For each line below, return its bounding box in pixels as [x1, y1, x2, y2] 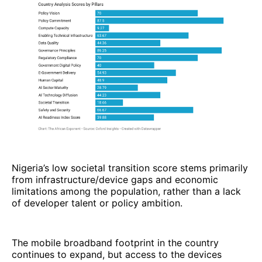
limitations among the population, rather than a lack [12, 185, 241, 197]
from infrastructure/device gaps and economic [12, 173, 218, 185]
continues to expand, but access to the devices [12, 248, 222, 260]
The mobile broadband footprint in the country [12, 236, 219, 249]
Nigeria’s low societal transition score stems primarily [12, 161, 248, 174]
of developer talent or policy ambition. [12, 196, 182, 209]
